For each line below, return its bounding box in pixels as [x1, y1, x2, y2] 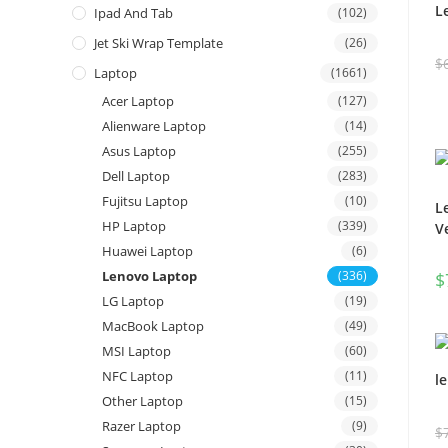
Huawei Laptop [102, 242, 193, 261]
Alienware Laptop [102, 117, 206, 136]
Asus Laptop [102, 142, 176, 161]
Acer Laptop [102, 92, 174, 111]
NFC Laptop [102, 367, 173, 386]
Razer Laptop [102, 417, 181, 436]
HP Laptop [102, 217, 166, 236]
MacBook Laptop [102, 317, 204, 336]
